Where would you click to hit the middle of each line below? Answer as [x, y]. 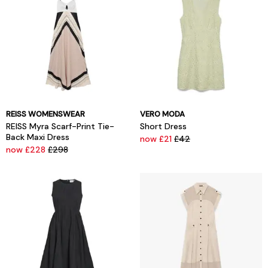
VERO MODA [162, 114]
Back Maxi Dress [38, 137]
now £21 [157, 139]
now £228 [27, 150]
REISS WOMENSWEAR [45, 114]
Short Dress [163, 127]
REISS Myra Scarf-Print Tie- [60, 127]
